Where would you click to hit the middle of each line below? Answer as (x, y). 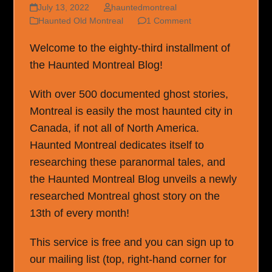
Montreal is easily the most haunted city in (131, 111)
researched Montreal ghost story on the (125, 196)
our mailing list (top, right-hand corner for (128, 259)
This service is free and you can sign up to (132, 242)
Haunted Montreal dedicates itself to (117, 145)
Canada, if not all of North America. (115, 128)
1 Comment (169, 21)
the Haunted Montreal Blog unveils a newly (134, 179)
